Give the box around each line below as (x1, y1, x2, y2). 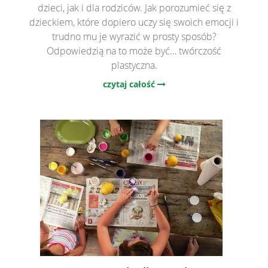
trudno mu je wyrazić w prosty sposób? (51, 29, 217, 43)
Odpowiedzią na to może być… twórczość (47, 44, 221, 57)
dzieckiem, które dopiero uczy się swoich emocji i (29, 15, 239, 29)
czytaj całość (102, 78, 157, 90)
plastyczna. (111, 58, 157, 72)
